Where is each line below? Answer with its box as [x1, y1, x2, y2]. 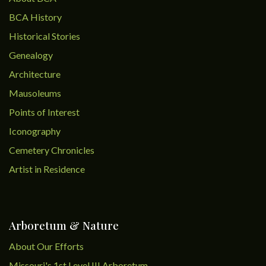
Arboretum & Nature [9, 218, 119, 233]
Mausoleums [9, 87, 63, 99]
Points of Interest [9, 106, 80, 118]
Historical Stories [9, 30, 80, 42]
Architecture [9, 68, 61, 80]
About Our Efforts [9, 240, 84, 252]
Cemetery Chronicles [9, 144, 94, 156]
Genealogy [9, 49, 53, 61]
